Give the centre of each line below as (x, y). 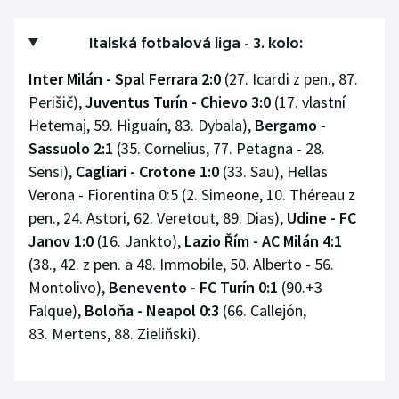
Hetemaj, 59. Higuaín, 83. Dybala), (142, 125)
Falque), (57, 310)
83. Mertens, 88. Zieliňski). (114, 333)
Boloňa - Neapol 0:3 (152, 310)
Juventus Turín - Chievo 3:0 (178, 102)
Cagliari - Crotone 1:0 (147, 171)
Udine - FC (322, 217)
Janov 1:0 (61, 240)
